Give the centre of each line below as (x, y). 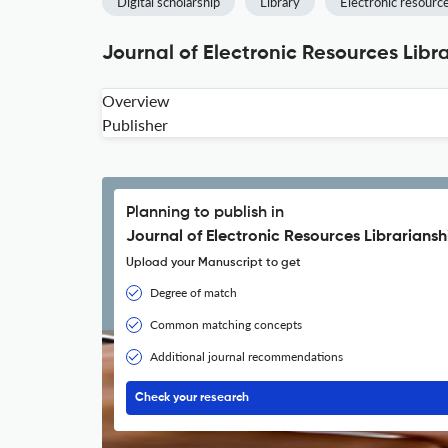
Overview (136, 100)
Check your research (192, 398)
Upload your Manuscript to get (213, 263)
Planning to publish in (205, 213)
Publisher (135, 124)
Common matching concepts (226, 324)
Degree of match (193, 292)
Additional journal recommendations (246, 356)
